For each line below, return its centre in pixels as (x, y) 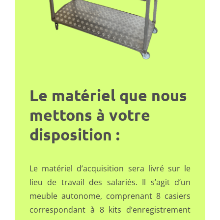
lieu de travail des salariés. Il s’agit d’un (110, 182)
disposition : (75, 135)
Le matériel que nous (108, 96)
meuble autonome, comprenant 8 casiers (110, 196)
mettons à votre (90, 115)
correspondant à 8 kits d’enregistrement (110, 210)
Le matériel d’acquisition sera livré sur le (110, 169)
